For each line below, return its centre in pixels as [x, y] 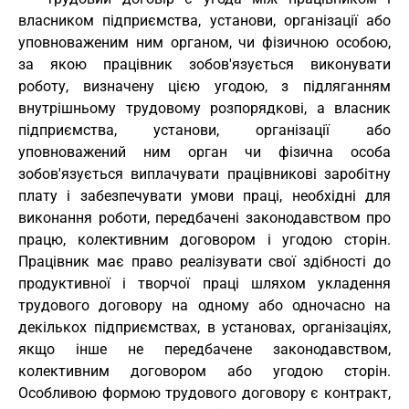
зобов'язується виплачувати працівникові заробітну [204, 174]
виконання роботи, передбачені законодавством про [204, 218]
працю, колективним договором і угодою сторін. [204, 240]
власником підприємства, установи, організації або [204, 21]
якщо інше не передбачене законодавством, [204, 349]
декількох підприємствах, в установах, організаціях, [204, 327]
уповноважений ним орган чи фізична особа [204, 152]
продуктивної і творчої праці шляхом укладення [204, 283]
